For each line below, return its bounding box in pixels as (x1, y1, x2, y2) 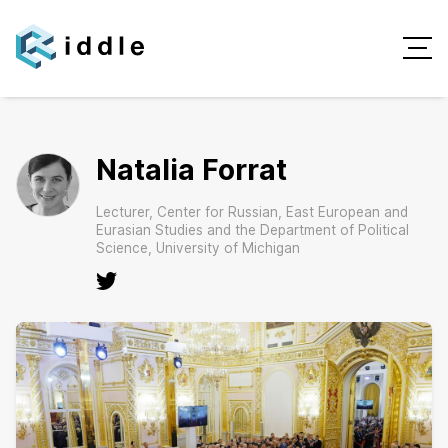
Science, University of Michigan (96, 239, 300, 256)
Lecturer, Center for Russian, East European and (96, 203, 408, 220)
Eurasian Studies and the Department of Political (96, 221, 409, 238)
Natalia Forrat (96, 152, 287, 187)
